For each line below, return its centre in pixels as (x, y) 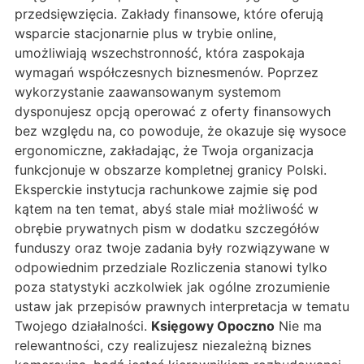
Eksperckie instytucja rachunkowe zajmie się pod (166, 189)
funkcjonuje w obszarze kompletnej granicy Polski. (171, 169)
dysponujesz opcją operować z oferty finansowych (173, 111)
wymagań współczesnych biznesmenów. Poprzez (167, 72)
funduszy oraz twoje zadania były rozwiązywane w (172, 247)
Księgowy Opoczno (213, 325)
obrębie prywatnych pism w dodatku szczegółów (167, 228)
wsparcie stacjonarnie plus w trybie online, (145, 33)
